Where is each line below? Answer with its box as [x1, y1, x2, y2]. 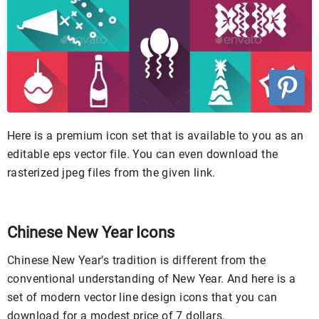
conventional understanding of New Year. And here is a [7, 271, 296, 286]
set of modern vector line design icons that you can [7, 290, 278, 304]
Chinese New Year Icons [7, 223, 174, 241]
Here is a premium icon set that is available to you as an [7, 128, 304, 142]
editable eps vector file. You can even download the [7, 147, 278, 161]
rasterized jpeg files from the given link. [7, 165, 216, 179]
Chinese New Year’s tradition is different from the [7, 253, 266, 267]
